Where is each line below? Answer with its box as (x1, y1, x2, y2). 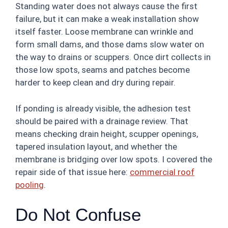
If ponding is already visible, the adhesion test (15, 103, 191, 113)
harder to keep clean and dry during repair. (15, 77, 176, 88)
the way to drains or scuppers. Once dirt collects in (15, 52, 211, 62)
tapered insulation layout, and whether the (15, 141, 177, 152)
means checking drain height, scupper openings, (15, 128, 198, 139)
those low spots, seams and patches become (15, 65, 190, 75)
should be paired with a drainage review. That (15, 116, 188, 126)
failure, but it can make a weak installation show (15, 14, 199, 24)
